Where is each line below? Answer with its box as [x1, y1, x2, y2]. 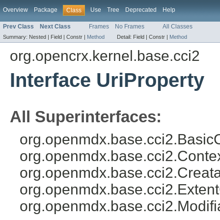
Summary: [3, 34, 29, 40]
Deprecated [125, 6, 157, 13]
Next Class [40, 23, 71, 30]
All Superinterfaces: [10, 108, 162, 126]
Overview [3, 6, 28, 13]
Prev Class [3, 23, 34, 30]
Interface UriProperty [10, 69, 204, 92]
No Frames [115, 23, 144, 30]
